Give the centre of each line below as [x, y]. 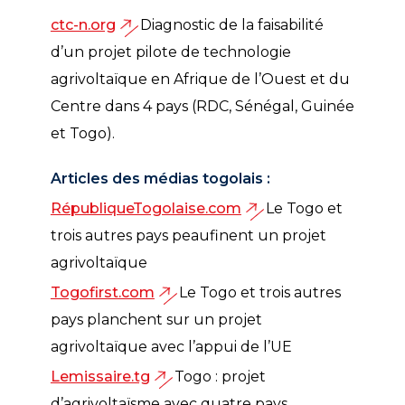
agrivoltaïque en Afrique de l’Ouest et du [200, 79]
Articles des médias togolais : [160, 179]
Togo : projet [216, 377]
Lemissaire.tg [100, 377]
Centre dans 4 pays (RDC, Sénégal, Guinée [202, 106]
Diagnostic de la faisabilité [228, 25]
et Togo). [82, 133]
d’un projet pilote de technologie [170, 52]
